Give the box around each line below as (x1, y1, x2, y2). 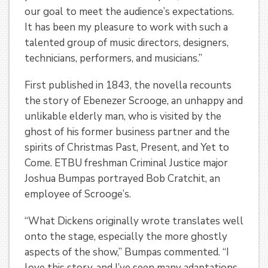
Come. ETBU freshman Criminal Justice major (25, 156, 228, 170)
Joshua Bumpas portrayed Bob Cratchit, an (25, 172, 220, 186)
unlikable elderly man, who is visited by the (25, 109, 221, 124)
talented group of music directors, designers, (25, 36, 229, 50)
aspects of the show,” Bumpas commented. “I (25, 245, 229, 259)
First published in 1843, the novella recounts (25, 78, 232, 93)
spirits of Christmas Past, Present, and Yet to (25, 141, 229, 155)
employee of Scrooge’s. (25, 187, 131, 202)
